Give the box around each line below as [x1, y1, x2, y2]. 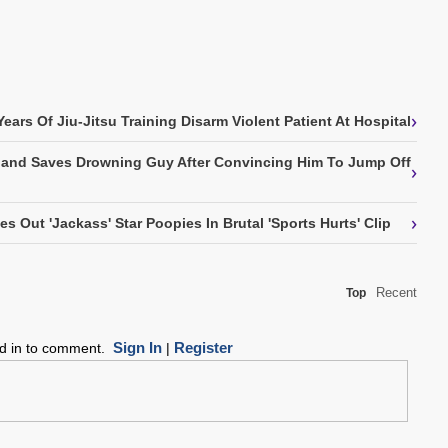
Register [173, 338, 233, 356]
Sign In [112, 338, 162, 356]
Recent [376, 284, 417, 300]
